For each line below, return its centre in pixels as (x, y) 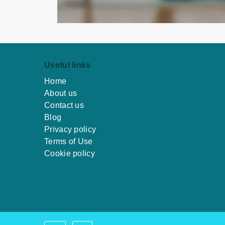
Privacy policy (70, 129)
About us (61, 93)
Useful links (68, 65)
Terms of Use (69, 141)
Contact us (64, 105)
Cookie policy (70, 153)
